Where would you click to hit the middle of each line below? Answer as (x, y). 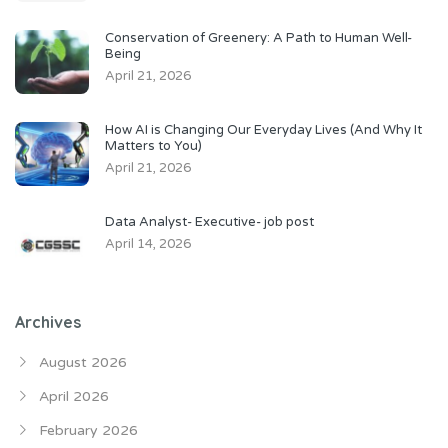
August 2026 (83, 363)
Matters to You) (153, 146)
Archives (48, 322)
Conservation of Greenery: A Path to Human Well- (258, 38)
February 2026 (88, 431)
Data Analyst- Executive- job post (209, 222)
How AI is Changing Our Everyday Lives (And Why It (263, 130)
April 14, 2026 (148, 244)
